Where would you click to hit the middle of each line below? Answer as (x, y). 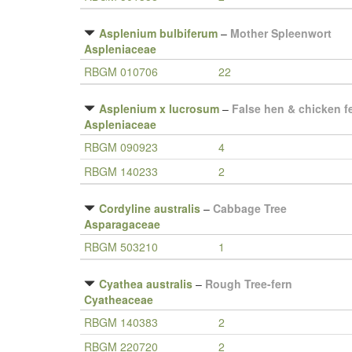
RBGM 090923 (121, 147)
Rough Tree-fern (249, 284)
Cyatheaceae (119, 299)
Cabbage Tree (250, 208)
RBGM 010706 (121, 71)
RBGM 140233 (121, 171)
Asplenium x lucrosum (159, 108)
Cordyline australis (150, 208)
